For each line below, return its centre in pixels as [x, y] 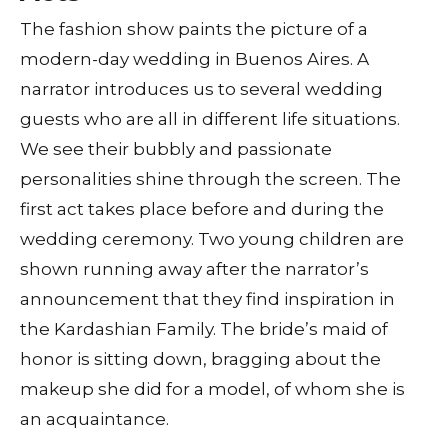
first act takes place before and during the [202, 209]
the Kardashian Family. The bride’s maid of [204, 329]
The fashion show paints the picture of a [194, 29]
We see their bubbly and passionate [176, 149]
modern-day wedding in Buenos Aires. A [194, 59]
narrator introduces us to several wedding [201, 89]
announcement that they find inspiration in [207, 299]
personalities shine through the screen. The [210, 179]
